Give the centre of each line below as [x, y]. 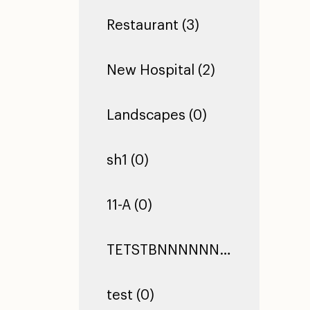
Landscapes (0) [157, 116]
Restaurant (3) [153, 26]
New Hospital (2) [161, 71]
